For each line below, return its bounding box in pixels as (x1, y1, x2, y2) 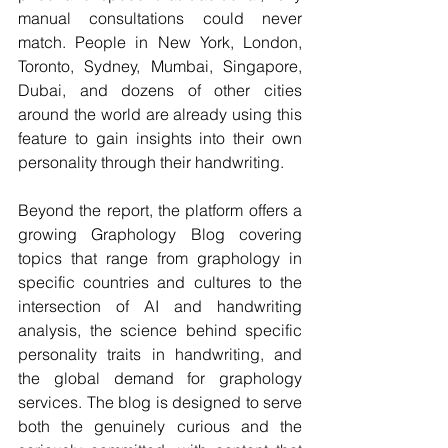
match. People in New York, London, (18, 32, 302, 52)
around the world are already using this (18, 104, 302, 124)
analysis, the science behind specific (18, 320, 302, 340)
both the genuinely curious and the (18, 416, 302, 436)
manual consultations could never (18, 8, 302, 28)
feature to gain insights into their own (18, 128, 302, 148)
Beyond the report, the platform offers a (18, 200, 302, 220)
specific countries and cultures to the (18, 272, 302, 292)
